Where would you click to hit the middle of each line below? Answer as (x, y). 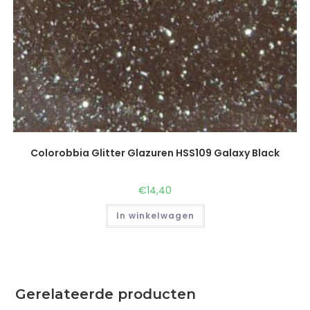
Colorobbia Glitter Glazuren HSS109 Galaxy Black (155, 153)
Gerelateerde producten (106, 294)
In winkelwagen (155, 215)
